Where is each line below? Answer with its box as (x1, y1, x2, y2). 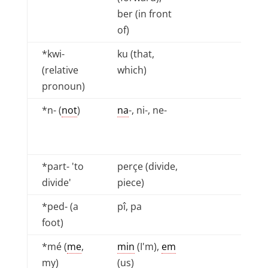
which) (117, 63, 147, 77)
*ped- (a (41, 200, 78, 213)
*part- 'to (41, 160, 84, 173)
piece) (117, 176, 144, 189)
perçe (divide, (117, 160, 178, 173)
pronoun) (41, 80, 85, 93)
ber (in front (117, 7, 172, 20)
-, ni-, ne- (128, 103, 167, 117)
